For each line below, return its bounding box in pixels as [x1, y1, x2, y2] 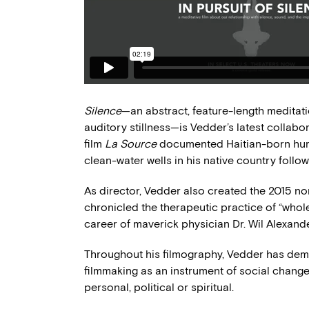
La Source [105, 137, 157, 150]
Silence [84, 104, 121, 117]
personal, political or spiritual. [84, 281, 234, 294]
